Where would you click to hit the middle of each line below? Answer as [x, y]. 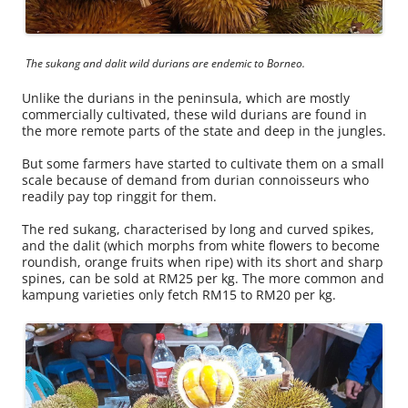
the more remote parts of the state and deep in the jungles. [204, 131]
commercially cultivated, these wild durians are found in [194, 115]
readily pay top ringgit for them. [119, 197]
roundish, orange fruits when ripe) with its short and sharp [203, 262]
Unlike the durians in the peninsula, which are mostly [186, 98]
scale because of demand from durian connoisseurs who [195, 180]
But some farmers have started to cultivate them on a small [203, 164]
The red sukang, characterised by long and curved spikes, [198, 229]
